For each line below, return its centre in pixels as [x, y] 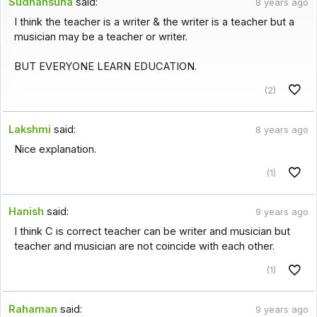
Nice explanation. [55, 149]
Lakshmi [30, 129]
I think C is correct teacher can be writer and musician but [152, 232]
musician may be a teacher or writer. [100, 37]
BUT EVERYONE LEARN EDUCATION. [105, 67]
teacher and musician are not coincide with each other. [144, 247]
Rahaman [33, 309]
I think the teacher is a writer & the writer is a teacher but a [154, 22]
